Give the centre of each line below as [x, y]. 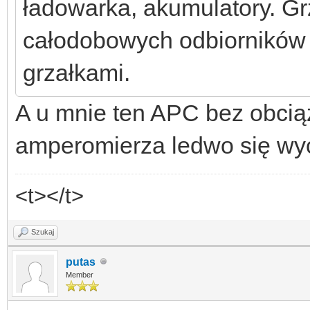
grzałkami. [76, 72]
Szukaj [43, 231]
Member [80, 274]
